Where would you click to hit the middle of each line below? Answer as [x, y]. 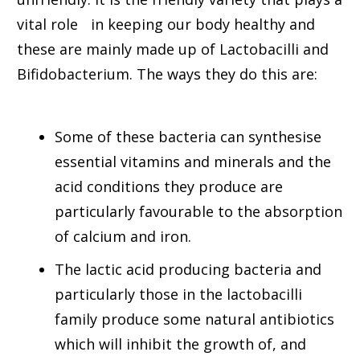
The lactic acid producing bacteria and [188, 270]
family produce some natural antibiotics [194, 319]
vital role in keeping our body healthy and [166, 25]
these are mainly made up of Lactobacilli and [173, 49]
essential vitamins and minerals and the [193, 162]
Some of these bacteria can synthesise [188, 137]
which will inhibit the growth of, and [180, 344]
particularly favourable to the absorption [198, 212]
